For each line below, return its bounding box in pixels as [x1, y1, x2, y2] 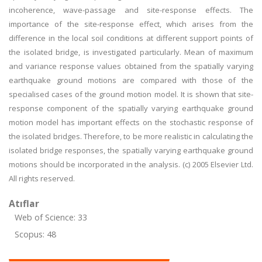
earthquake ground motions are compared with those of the [9, 75, 253, 85]
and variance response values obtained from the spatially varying [9, 61, 253, 71]
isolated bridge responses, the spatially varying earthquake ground [9, 145, 253, 156]
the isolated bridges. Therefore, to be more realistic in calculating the [9, 131, 253, 142]
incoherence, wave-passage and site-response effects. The [9, 5, 253, 15]
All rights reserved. [9, 173, 75, 184]
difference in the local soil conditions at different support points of [9, 33, 253, 43]
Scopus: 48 [15, 229, 56, 240]
